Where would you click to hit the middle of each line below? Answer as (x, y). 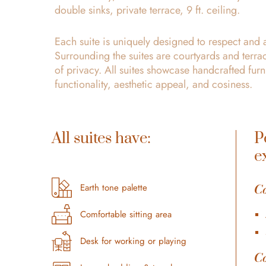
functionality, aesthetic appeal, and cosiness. (153, 84)
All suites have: (101, 138)
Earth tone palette (113, 187)
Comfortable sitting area (126, 214)
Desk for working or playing (133, 241)
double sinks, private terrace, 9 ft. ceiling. (147, 10)
